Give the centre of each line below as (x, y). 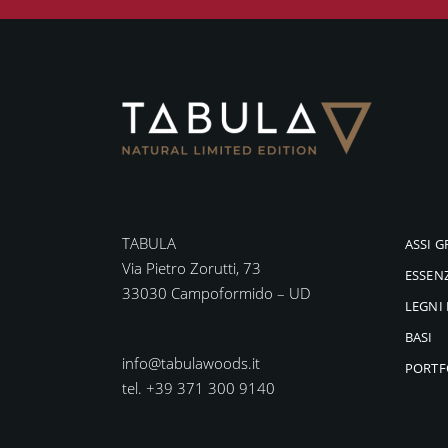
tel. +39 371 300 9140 (198, 388)
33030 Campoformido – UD (216, 293)
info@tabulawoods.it (191, 363)
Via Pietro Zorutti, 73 (191, 268)
